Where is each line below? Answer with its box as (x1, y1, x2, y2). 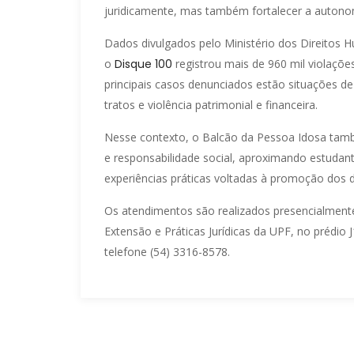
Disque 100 (115, 55, 172, 72)
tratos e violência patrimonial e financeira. (104, 96, 318, 112)
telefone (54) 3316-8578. (104, 243, 230, 259)
